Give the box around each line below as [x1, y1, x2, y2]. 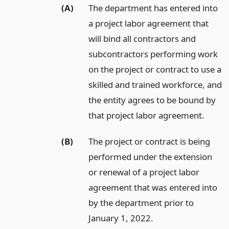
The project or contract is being [88, 135, 211, 147]
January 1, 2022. [88, 212, 154, 224]
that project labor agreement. [88, 109, 205, 121]
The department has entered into [88, 2, 218, 14]
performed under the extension [88, 150, 213, 163]
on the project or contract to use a [88, 63, 222, 75]
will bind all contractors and [88, 32, 196, 44]
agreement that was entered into [88, 181, 218, 193]
